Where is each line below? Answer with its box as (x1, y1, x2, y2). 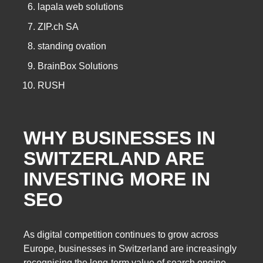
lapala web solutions (38, 2, 123, 12)
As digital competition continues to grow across (23, 229, 218, 240)
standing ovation (38, 41, 106, 52)
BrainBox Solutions (38, 60, 118, 71)
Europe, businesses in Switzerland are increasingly (23, 243, 237, 254)
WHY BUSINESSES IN (23, 127, 215, 149)
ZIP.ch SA (38, 21, 79, 32)
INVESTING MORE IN (23, 168, 210, 190)
